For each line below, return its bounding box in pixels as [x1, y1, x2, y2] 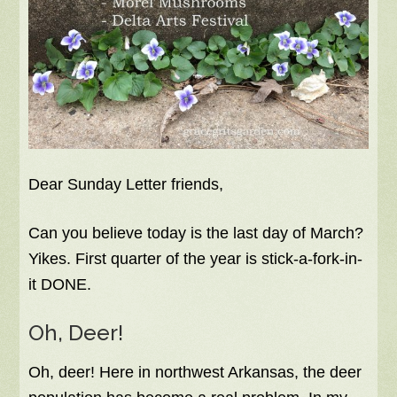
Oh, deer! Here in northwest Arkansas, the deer [28, 362, 362, 381]
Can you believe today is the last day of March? [28, 223, 364, 242]
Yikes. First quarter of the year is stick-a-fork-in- [28, 249, 363, 268]
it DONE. [28, 275, 92, 293]
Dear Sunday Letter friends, [28, 175, 224, 193]
